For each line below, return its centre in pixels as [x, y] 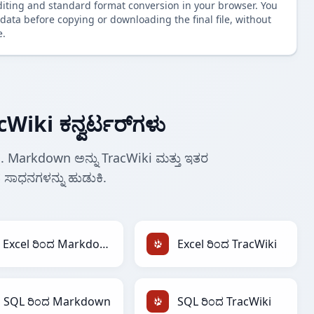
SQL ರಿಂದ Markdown [57, 302]
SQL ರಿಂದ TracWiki [224, 302]
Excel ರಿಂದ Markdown [104, 244]
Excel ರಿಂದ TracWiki [227, 244]
